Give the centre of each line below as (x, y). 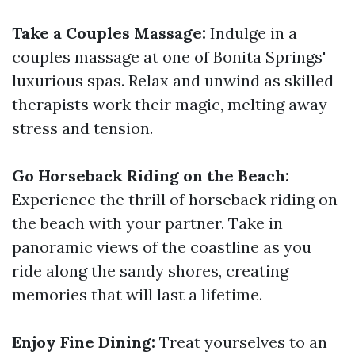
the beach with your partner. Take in (147, 223)
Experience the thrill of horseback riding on (175, 199)
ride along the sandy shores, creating (150, 271)
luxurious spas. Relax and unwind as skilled (173, 80)
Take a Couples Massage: (109, 33)
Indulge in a (252, 33)
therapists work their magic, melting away (170, 104)
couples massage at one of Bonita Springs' (169, 57)
